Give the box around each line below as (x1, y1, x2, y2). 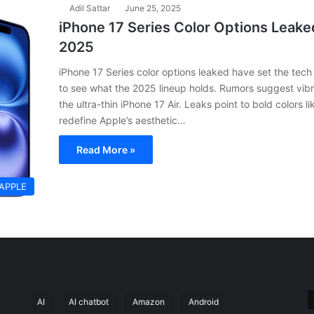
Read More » (76, 144, 135, 156)
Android (188, 296, 219, 307)
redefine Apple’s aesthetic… (59, 114, 186, 126)
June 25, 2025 (125, 3, 181, 13)
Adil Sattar (69, 3, 110, 13)
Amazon (132, 296, 165, 307)
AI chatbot (68, 296, 109, 307)
